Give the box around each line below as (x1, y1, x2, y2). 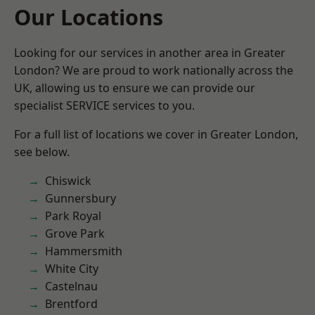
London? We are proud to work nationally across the (14, 63, 293, 78)
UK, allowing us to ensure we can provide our (14, 80, 255, 96)
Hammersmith (45, 243, 122, 259)
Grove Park (45, 226, 105, 241)
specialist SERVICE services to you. (14, 98, 195, 113)
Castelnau (45, 278, 98, 294)
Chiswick (45, 173, 91, 188)
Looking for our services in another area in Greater (14, 45, 285, 60)
